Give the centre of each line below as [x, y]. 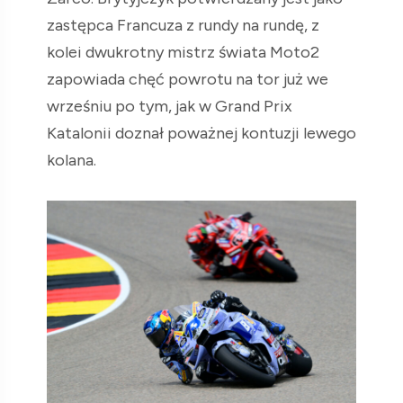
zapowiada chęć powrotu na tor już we [188, 79]
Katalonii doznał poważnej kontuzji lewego [201, 133]
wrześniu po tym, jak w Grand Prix [170, 106]
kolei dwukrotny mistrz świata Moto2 [183, 52]
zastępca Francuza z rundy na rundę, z [183, 25]
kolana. [72, 160]
